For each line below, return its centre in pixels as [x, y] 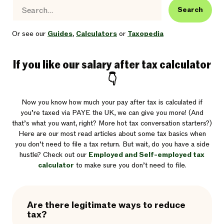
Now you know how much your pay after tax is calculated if [112, 102]
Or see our [30, 34]
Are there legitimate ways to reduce [106, 205]
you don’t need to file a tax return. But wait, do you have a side [112, 144]
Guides [60, 34]
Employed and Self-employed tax [146, 155]
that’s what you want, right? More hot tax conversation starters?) [112, 123]
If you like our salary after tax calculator [112, 65]
